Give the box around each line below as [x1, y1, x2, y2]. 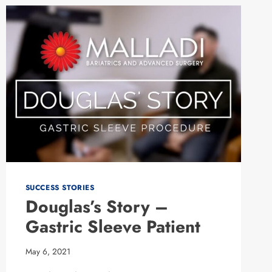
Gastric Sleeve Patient [25, 214, 200, 240]
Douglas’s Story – [25, 194, 168, 220]
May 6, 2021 [25, 245, 70, 257]
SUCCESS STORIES [25, 182, 95, 193]
